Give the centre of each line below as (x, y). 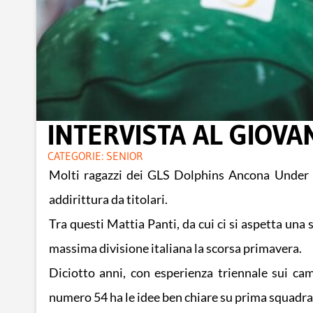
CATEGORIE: (75, 156)
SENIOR (125, 156)
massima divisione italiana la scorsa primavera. (175, 249)
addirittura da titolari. (108, 200)
